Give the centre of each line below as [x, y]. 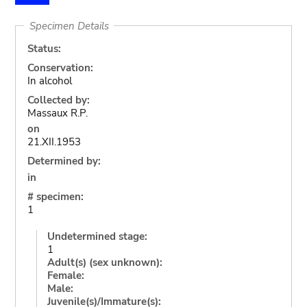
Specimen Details [69, 26]
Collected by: [58, 100]
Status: [44, 48]
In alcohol [49, 81]
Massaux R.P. [57, 113]
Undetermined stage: [97, 236]
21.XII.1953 [54, 142]
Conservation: [60, 67]
